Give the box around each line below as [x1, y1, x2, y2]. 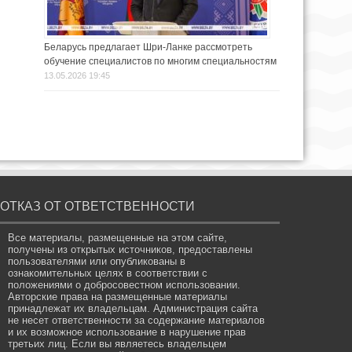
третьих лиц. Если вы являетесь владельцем [8, 338, 227, 350]
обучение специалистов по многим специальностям [44, 56, 277, 68]
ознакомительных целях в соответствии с [8, 267, 208, 280]
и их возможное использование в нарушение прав [8, 326, 247, 339]
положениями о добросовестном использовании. [8, 279, 241, 291]
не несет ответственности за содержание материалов [8, 314, 266, 327]
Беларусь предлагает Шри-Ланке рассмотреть [44, 42, 252, 53]
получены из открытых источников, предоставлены [8, 244, 253, 256]
